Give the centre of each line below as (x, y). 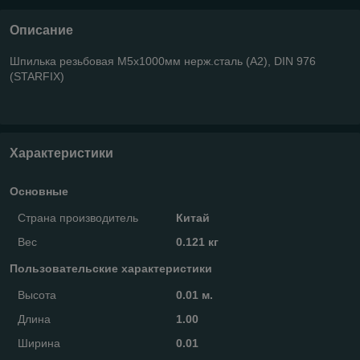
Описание (41, 30)
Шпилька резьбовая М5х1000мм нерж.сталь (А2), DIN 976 (163, 61)
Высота (37, 295)
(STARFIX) (37, 76)
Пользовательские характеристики (111, 268)
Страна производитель (78, 217)
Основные (39, 191)
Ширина (39, 343)
